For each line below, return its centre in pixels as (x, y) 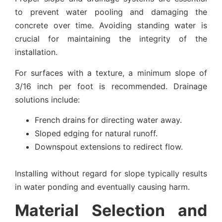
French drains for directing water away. (108, 120)
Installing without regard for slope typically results (111, 174)
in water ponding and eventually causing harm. (102, 187)
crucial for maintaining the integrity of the (111, 39)
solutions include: (47, 99)
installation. (36, 52)
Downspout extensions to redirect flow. (109, 147)
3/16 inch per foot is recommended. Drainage (111, 86)
